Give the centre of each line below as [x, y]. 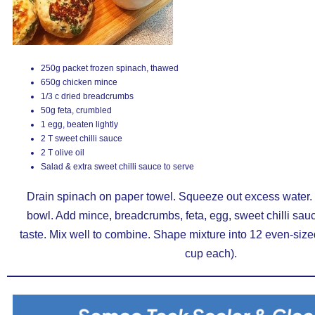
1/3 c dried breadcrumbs [87, 96]
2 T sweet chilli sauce [82, 139]
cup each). [211, 253]
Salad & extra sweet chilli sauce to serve [117, 167]
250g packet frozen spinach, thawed [110, 68]
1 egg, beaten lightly [79, 124]
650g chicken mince [79, 82]
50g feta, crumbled [76, 110]
